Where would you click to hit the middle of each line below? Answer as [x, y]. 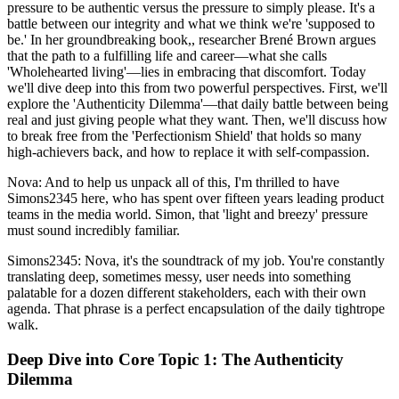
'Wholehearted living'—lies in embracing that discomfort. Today [187, 72]
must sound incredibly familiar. [94, 231]
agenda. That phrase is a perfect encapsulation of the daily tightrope [196, 309]
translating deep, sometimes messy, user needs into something [179, 277]
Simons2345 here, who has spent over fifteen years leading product [195, 199]
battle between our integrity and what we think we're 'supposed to [191, 24]
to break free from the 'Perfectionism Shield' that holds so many [184, 136]
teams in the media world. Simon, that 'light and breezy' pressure [187, 215]
